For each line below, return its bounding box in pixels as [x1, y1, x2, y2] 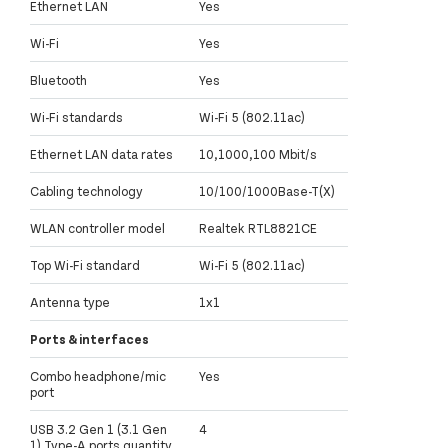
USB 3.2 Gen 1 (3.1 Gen [30, 421, 167, 438]
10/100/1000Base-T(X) [199, 183, 335, 200]
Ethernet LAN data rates [30, 146, 173, 163]
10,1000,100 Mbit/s [199, 146, 317, 163]
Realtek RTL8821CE [199, 220, 317, 237]
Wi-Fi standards [30, 109, 123, 126]
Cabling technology [30, 183, 143, 200]
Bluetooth [30, 72, 87, 89]
